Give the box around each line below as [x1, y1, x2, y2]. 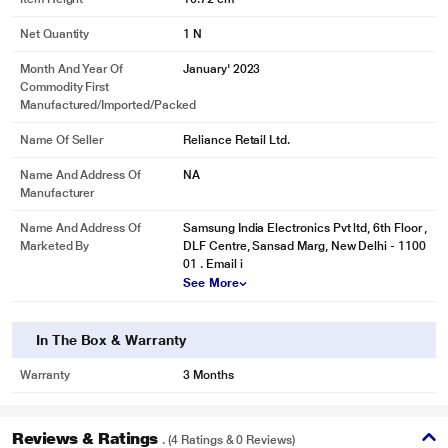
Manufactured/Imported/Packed [20, 98, 197, 112]
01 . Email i [183, 257, 243, 271]
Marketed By [20, 239, 90, 253]
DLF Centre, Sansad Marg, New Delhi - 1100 [183, 239, 426, 253]
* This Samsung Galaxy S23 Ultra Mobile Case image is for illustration [35, 321, 413, 336]
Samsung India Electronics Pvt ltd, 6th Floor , [183, 221, 428, 235]
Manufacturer [20, 186, 95, 200]
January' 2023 [183, 62, 261, 76]
